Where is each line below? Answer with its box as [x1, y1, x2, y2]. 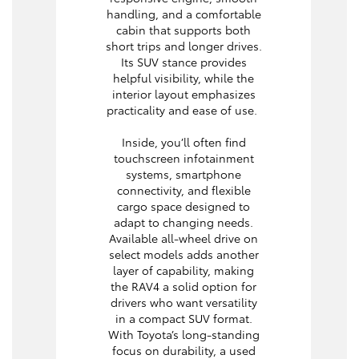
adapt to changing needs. [114, 214, 253, 231]
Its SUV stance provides [120, 54, 247, 71]
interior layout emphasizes [111, 86, 256, 103]
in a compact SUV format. [115, 310, 252, 327]
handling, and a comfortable [106, 6, 261, 22]
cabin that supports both [116, 22, 251, 38]
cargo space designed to [117, 198, 250, 215]
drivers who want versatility [110, 294, 257, 311]
